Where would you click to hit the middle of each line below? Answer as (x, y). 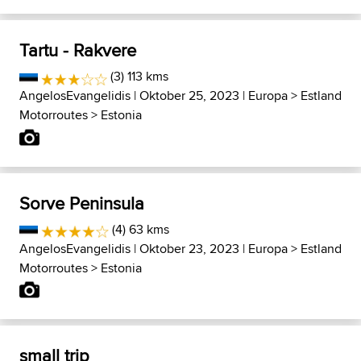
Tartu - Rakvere (78, 50)
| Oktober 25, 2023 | (189, 95)
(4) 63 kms (139, 229)
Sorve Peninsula (82, 203)
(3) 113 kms (138, 76)
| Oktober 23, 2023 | (189, 248)
